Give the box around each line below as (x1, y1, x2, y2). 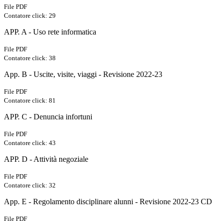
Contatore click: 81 (4, 97, 56, 105)
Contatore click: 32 (4, 182, 56, 189)
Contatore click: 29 (4, 12, 56, 20)
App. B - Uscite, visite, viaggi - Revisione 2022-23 (4, 70, 162, 79)
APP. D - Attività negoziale (4, 155, 88, 164)
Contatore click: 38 (4, 54, 56, 62)
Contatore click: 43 (4, 139, 56, 147)
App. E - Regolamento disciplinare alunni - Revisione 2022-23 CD (4, 197, 212, 206)
